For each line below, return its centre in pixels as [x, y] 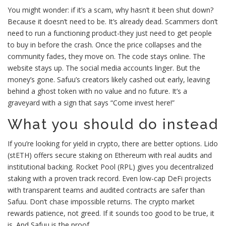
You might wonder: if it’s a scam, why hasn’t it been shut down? [110, 10]
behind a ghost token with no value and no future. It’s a [97, 91]
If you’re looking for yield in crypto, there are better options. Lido [113, 144]
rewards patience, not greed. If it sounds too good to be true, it [111, 213]
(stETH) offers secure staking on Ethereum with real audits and [110, 155]
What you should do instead [113, 125]
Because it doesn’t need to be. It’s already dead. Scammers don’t [113, 22]
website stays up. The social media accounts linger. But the [104, 68]
